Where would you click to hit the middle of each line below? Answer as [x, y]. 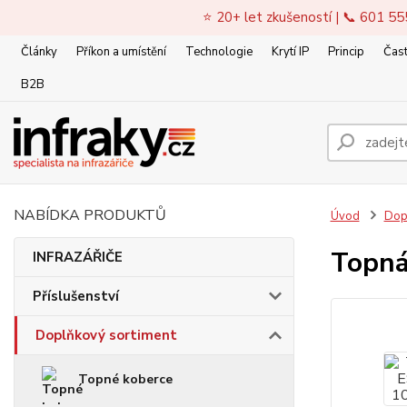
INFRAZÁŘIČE [78, 257]
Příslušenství [76, 296]
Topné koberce [125, 379]
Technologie [219, 52]
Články [39, 52]
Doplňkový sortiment [106, 335]
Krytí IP [290, 52]
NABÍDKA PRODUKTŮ [90, 215]
